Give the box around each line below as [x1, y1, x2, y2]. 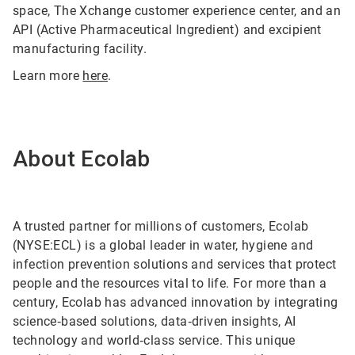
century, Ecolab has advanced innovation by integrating [13, 295, 338, 310]
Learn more [13, 68, 83, 83]
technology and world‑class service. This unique [13, 333, 296, 348]
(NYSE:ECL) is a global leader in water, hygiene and [13, 238, 314, 253]
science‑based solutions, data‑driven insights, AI [13, 314, 296, 329]
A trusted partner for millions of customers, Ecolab [13, 219, 309, 234]
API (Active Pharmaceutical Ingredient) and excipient [13, 22, 322, 37]
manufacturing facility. [13, 41, 147, 56]
